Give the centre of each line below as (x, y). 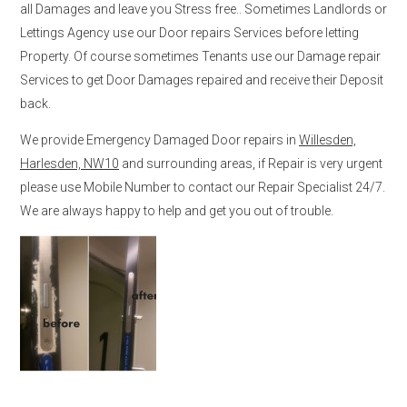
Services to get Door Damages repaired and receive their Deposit (202, 79)
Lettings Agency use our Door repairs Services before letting (189, 32)
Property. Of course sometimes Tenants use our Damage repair (200, 56)
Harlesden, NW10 (69, 163)
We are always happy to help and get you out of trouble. (177, 210)
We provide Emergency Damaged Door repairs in (159, 139)
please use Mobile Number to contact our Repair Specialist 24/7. (203, 187)
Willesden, (328, 139)
